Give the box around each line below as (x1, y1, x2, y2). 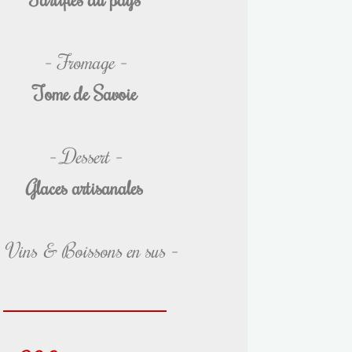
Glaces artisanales (26, 174, 144, 200)
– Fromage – (42, 48, 126, 74)
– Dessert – (47, 142, 122, 168)
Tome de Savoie (32, 79, 137, 105)
